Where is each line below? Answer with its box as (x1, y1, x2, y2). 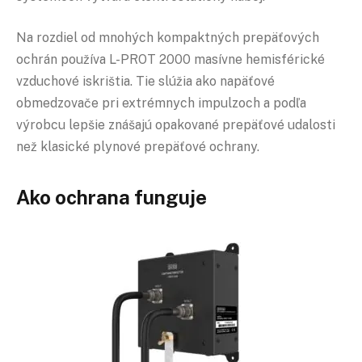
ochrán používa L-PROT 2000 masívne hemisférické (16, 52, 325, 68)
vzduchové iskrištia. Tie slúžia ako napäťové (16, 74, 275, 90)
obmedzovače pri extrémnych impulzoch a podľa (16, 95, 306, 112)
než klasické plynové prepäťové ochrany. (16, 139, 259, 155)
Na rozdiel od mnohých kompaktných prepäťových (16, 30, 319, 46)
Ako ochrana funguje (16, 186, 207, 209)
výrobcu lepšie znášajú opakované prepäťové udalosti (16, 117, 335, 133)
